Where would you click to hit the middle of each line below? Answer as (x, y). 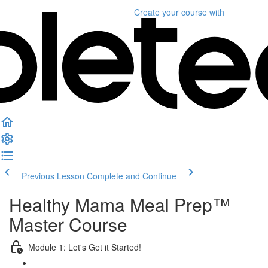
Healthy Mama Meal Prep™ (120, 204)
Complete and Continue (132, 176)
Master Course (68, 224)
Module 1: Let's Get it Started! (85, 247)
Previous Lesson (53, 176)
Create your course (170, 12)
